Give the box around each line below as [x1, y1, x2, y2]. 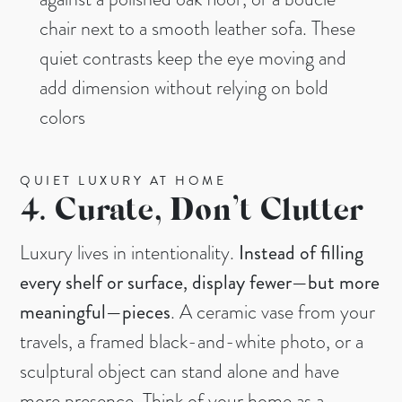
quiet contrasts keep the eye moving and [39, 44, 346, 73]
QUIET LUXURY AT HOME [20, 171, 227, 190]
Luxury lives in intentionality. [20, 239, 240, 267]
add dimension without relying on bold [39, 74, 328, 102]
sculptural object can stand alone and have [20, 357, 340, 386]
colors [39, 103, 85, 132]
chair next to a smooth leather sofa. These [39, 14, 355, 43]
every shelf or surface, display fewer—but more [20, 268, 380, 297]
